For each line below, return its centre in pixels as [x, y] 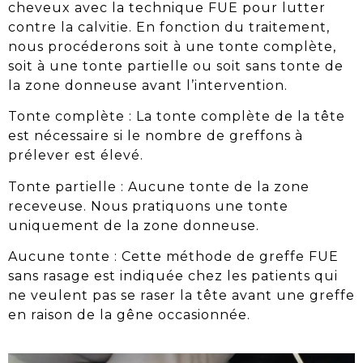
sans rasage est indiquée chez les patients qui [173, 276]
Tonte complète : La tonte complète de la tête [177, 117]
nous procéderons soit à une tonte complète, [172, 46]
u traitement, [282, 27]
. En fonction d [181, 27]
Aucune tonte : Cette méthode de [134, 257]
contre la [43, 27]
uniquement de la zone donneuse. [134, 225]
